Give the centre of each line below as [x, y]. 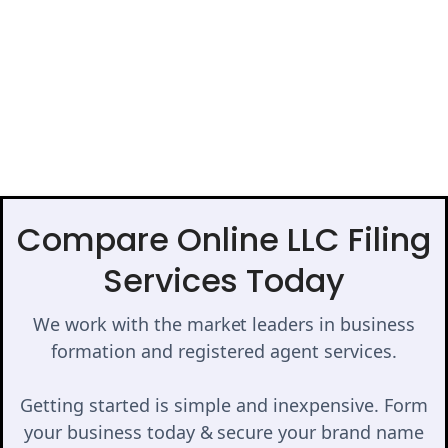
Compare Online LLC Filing [224, 239]
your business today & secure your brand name [224, 431]
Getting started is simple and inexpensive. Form [224, 404]
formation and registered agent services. [224, 350]
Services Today [224, 280]
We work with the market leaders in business [224, 323]
